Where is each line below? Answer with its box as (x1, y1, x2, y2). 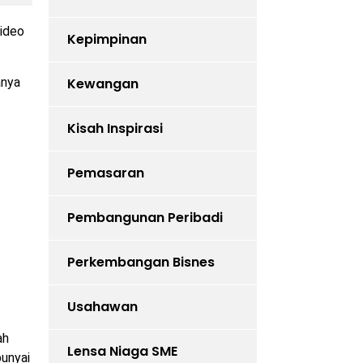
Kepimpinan (66, 30, 147, 49)
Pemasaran (66, 164, 144, 183)
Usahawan (66, 297, 138, 317)
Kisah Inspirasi (66, 119, 163, 139)
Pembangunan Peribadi (66, 208, 223, 228)
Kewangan (66, 75, 139, 94)
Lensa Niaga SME (66, 342, 177, 361)
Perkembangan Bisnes (66, 253, 215, 272)
